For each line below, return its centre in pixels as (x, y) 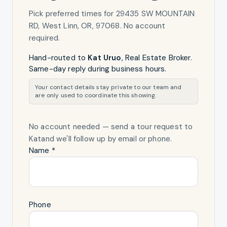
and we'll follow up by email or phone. (107, 139)
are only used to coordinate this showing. (96, 96)
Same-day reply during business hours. (98, 69)
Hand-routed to (59, 58)
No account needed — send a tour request (106, 127)
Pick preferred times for (72, 13)
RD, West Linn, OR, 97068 (74, 26)
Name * (42, 151)
